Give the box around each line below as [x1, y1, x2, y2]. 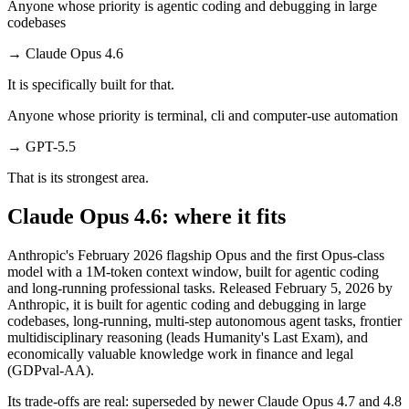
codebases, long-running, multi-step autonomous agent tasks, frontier [7, 312, 402, 329]
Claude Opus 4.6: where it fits [7, 204, 286, 228]
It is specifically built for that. [7, 76, 174, 92]
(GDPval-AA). [7, 362, 94, 378]
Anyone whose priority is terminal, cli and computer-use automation [7, 107, 398, 123]
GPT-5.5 [26, 138, 76, 154]
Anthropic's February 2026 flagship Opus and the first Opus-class [7, 246, 384, 263]
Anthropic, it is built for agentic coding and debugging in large [7, 296, 366, 312]
